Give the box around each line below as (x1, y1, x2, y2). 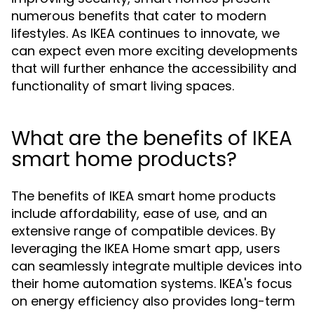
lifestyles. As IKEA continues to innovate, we (11, 25, 280, 42)
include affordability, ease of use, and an (11, 205, 267, 222)
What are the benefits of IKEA (11, 125, 292, 152)
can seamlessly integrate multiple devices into (11, 257, 302, 275)
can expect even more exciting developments (11, 42, 298, 60)
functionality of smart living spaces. (11, 77, 234, 95)
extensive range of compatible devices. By (11, 222, 275, 240)
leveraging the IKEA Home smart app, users (11, 240, 280, 257)
